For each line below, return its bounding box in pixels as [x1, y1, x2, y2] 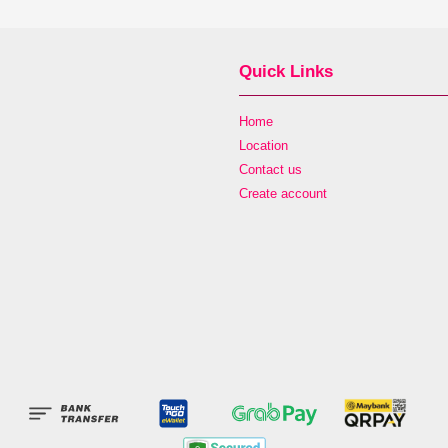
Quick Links [239, 61, 333, 81]
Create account [239, 186, 327, 202]
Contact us [239, 161, 302, 177]
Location [239, 137, 288, 153]
